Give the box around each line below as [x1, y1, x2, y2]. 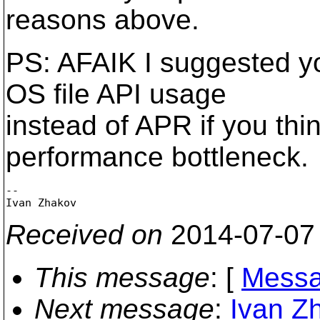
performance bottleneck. [6, 141, 309, 172]
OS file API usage [6, 79, 226, 109]
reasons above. [6, 4, 199, 35]
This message [34, 261, 210, 293]
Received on [6, 219, 163, 250]
